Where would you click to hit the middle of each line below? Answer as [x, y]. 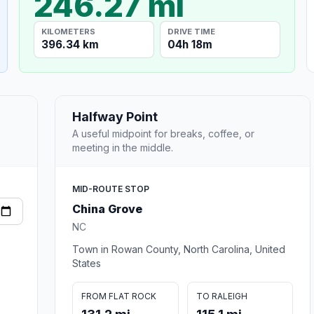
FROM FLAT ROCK [119, 296]
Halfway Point [115, 116]
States [87, 263]
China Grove [107, 209]
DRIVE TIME [192, 31]
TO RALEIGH [221, 296]
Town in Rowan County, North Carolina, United [179, 249]
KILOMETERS [69, 31]
